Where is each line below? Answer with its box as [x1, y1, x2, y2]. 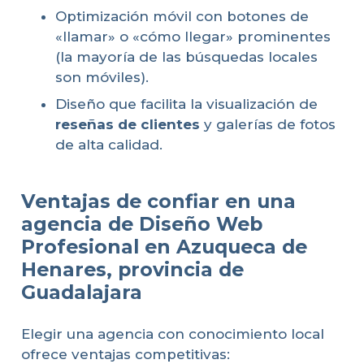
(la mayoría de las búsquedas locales [55, 48, 318, 65]
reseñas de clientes [55, 116, 200, 133]
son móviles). [55, 68, 149, 85]
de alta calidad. [55, 136, 162, 154]
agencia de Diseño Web [20, 211, 262, 236]
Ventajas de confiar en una [20, 188, 296, 213]
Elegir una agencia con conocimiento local [20, 326, 324, 343]
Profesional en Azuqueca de [20, 234, 307, 258]
